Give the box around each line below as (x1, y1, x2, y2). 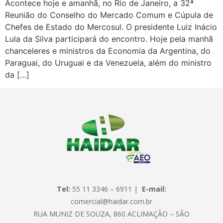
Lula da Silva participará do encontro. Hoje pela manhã (5, 33, 213, 44)
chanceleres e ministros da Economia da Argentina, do (5, 45, 211, 56)
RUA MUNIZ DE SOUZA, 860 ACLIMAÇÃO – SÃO (33, 209, 190, 219)
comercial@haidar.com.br (71, 197, 152, 206)
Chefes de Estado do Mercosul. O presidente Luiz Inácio (5, 21, 217, 32)
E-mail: (142, 184, 166, 194)
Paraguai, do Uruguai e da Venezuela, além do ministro (5, 57, 212, 68)
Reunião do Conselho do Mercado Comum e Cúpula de (5, 9, 213, 20)
